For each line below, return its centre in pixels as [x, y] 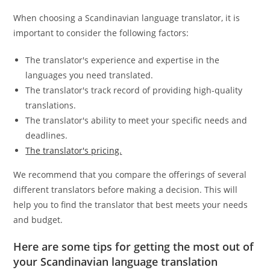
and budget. [38, 219]
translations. [51, 105]
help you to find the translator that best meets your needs [131, 204]
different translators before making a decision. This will [126, 189]
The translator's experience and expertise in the [123, 60]
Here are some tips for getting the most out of [134, 246]
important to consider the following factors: [101, 33]
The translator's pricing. [74, 150]
